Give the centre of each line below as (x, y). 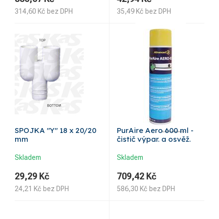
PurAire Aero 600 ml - (155, 131)
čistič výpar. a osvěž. (154, 139)
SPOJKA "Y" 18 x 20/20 (55, 131)
